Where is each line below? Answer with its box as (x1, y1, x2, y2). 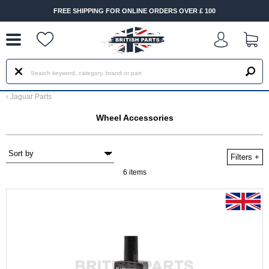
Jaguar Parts (10, 92, 52, 101)
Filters (231, 153, 255, 162)
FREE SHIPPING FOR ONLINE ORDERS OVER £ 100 (45, 7, 208, 14)
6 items (122, 168, 147, 177)
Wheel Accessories (95, 113, 174, 122)
